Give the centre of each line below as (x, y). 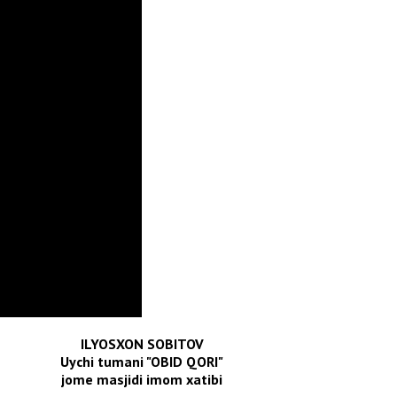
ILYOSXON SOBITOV (142, 343)
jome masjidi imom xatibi (142, 379)
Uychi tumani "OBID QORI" (142, 361)
